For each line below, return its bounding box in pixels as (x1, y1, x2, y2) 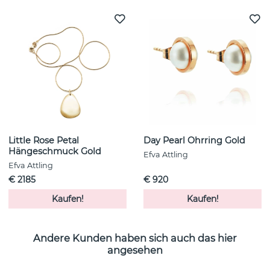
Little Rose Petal (8, 135, 79, 146)
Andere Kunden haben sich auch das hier (33, 231, 237, 244)
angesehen (107, 243, 163, 256)
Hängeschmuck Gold (8, 146, 101, 157)
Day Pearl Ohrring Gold (143, 135, 245, 146)
